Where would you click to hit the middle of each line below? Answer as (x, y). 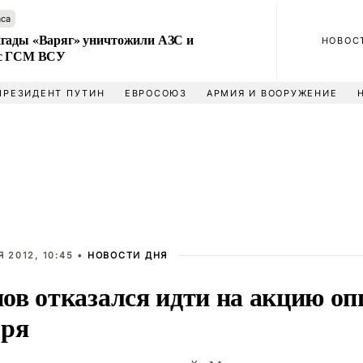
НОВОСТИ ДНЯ (128, 255)
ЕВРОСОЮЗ (156, 93)
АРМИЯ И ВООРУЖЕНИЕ (272, 93)
